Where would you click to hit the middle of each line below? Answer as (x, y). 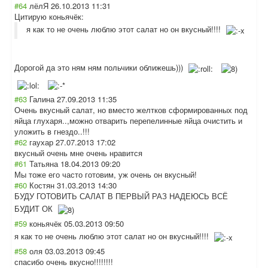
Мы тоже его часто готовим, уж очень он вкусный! (106, 174)
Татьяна (44, 164)
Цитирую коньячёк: (49, 16)
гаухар (41, 142)
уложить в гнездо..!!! (52, 131)
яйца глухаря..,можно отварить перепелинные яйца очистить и (128, 121)
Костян (42, 185)
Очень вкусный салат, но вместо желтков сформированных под (131, 110)
